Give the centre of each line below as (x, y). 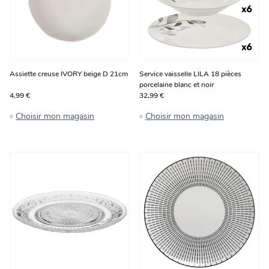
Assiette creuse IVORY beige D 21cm (69, 74)
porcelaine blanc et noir (177, 85)
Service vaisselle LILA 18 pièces (190, 74)
